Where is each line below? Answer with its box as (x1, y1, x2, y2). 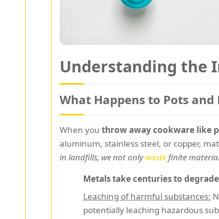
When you (60, 124, 102, 136)
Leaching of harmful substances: (83, 191, 211, 202)
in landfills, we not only (60, 152, 145, 163)
